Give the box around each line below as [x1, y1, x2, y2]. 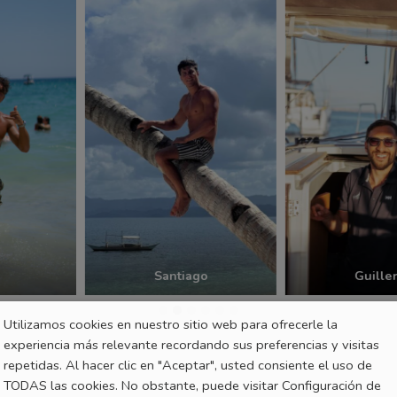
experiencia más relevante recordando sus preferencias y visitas [4, 335, 379, 354]
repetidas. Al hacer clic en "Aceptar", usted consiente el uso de [4, 355, 372, 374]
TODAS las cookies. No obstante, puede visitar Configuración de [4, 376, 381, 394]
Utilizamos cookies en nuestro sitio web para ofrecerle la [4, 315, 338, 333]
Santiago [136, 347, 191, 365]
